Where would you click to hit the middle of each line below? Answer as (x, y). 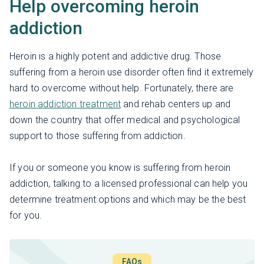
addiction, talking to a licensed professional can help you (129, 184)
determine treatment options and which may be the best (128, 200)
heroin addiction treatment (65, 104)
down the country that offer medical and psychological (125, 120)
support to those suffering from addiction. (98, 136)
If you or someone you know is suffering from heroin (120, 168)
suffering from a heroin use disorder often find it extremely (132, 72)
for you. (26, 216)
